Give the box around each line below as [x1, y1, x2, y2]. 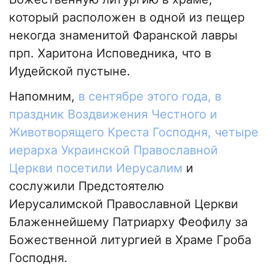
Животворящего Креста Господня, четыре [9, 125, 258, 140]
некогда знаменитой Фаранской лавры [9, 28, 237, 43]
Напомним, [9, 89, 78, 104]
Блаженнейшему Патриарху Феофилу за [9, 215, 248, 230]
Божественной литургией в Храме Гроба [9, 233, 251, 248]
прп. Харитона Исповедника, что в [9, 46, 211, 61]
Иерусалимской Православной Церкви [9, 197, 238, 212]
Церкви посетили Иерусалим [9, 161, 186, 176]
